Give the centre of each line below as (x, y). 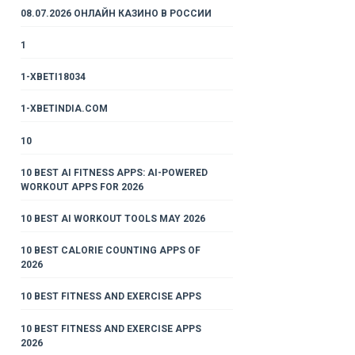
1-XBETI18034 (53, 77)
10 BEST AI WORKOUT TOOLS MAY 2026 (113, 219)
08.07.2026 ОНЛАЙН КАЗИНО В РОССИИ (116, 13)
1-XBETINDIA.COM (64, 109)
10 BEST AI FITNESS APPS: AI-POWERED (114, 172)
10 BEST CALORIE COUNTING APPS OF (110, 251)
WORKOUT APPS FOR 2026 (82, 187)
